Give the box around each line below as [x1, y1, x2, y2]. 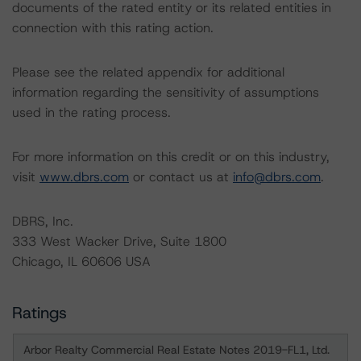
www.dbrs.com [39, 168, 129, 185]
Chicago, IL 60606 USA [12, 253, 151, 270]
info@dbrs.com [233, 168, 321, 185]
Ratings [12, 302, 67, 323]
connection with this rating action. [12, 19, 214, 36]
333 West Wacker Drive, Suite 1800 [12, 233, 226, 250]
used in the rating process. [12, 104, 171, 121]
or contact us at [129, 168, 233, 185]
